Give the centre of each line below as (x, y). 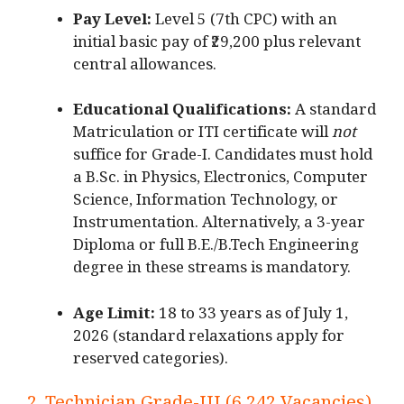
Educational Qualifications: (182, 114)
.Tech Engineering (294, 249)
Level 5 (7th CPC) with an (244, 23)
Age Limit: (114, 317)
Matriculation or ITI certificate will (202, 136)
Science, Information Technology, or (206, 204)
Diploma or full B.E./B (151, 249)
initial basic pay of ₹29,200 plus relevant (217, 45)
